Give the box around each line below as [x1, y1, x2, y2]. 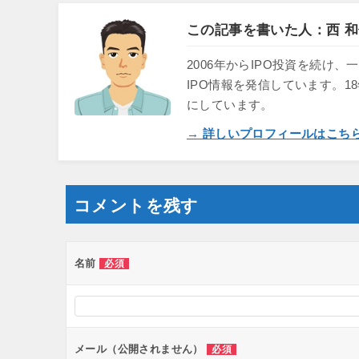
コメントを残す [74, 196, 199, 215]
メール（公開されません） [75, 343, 208, 355]
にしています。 [187, 98, 273, 111]
